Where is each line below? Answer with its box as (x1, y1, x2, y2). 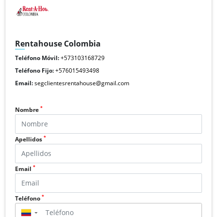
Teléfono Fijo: (15, 66, 54, 75)
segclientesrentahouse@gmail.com (34, 78, 129, 87)
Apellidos (15, 135, 44, 143)
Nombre (15, 105, 40, 114)
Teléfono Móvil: (15, 53, 59, 62)
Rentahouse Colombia (15, 38, 101, 49)
